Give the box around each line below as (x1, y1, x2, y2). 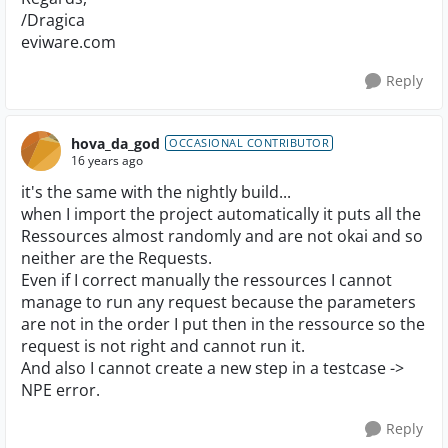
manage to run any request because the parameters (21, 291, 416, 313)
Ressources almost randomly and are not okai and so (21, 225, 423, 247)
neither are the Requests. (21, 247, 212, 269)
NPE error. (21, 379, 100, 401)
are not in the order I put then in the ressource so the (21, 313, 425, 335)
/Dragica (21, 9, 85, 31)
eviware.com (21, 31, 116, 53)
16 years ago (71, 151, 143, 169)
